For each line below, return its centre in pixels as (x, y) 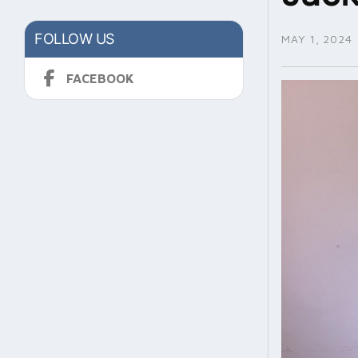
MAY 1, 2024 (317, 39)
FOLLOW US (74, 39)
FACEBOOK (100, 79)
